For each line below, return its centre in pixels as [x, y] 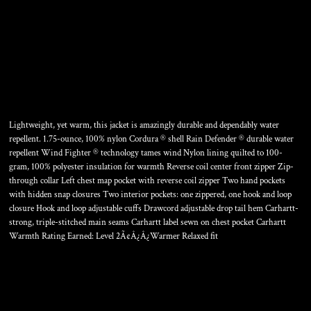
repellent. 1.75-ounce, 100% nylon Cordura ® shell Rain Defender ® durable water [151, 139]
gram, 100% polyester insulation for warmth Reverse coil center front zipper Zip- [151, 167]
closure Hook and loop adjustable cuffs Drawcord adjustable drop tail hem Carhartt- [154, 209]
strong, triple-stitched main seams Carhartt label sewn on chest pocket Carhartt [148, 222]
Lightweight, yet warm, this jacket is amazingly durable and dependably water [144, 125]
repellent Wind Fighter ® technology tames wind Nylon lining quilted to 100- [146, 153]
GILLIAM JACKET [98, 94]
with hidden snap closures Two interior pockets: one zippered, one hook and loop [150, 195]
